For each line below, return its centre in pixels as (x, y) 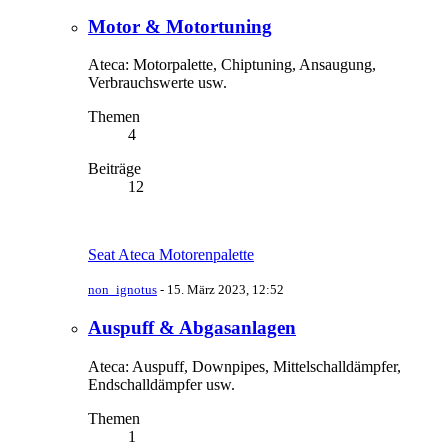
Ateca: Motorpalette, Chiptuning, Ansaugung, (232, 65)
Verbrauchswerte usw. (157, 83)
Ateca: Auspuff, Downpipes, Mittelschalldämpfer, (244, 366)
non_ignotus (122, 290)
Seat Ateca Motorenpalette (171, 255)
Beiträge (114, 169)
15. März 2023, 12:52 (225, 290)
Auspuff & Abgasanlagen (192, 327)
